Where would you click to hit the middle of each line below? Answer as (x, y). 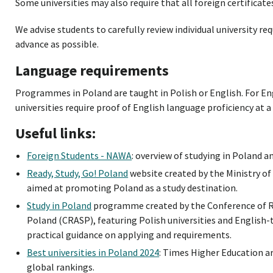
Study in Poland (59, 206)
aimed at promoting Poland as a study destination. (133, 188)
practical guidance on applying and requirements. (129, 235)
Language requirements (92, 70)
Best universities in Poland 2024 (93, 253)
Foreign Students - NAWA (80, 156)
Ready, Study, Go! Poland (78, 173)
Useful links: (55, 133)
